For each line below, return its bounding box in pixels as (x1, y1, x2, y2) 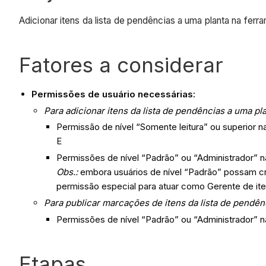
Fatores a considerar (19, 52, 223, 77)
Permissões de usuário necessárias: (31, 88, 195, 100)
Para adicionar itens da (44, 104, 142, 116)
